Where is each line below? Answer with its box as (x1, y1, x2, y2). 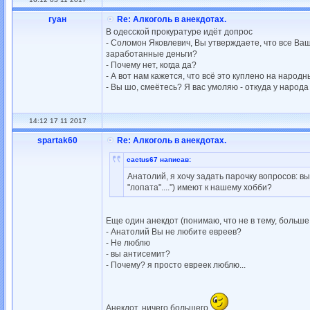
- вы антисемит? (106, 249, 170, 259)
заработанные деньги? (106, 49, 197, 59)
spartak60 (37, 136, 77, 145)
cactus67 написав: (127, 156, 191, 163)
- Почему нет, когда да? (106, 60, 197, 70)
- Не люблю (106, 238, 150, 248)
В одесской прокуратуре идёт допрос (106, 27, 253, 37)
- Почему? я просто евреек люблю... (106, 260, 246, 270)
